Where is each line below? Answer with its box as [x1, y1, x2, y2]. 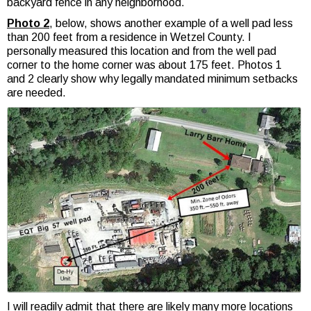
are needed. [7, 87, 66, 99]
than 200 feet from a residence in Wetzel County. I [7, 31, 251, 43]
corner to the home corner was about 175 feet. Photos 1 [7, 59, 282, 71]
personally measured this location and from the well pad [7, 45, 276, 57]
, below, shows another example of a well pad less [49, 17, 293, 29]
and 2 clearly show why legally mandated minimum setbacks [7, 73, 298, 85]
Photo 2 [7, 17, 49, 29]
